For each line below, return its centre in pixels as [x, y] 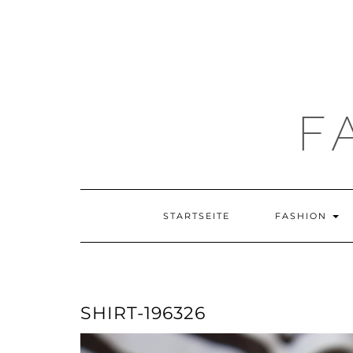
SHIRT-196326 [143, 313]
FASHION [303, 216]
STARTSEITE [196, 216]
